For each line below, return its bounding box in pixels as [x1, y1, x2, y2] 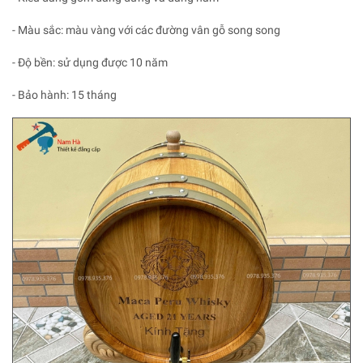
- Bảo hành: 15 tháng [12, 88, 117, 101]
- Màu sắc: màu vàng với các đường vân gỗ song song [12, 23, 280, 36]
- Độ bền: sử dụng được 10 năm [12, 55, 168, 69]
